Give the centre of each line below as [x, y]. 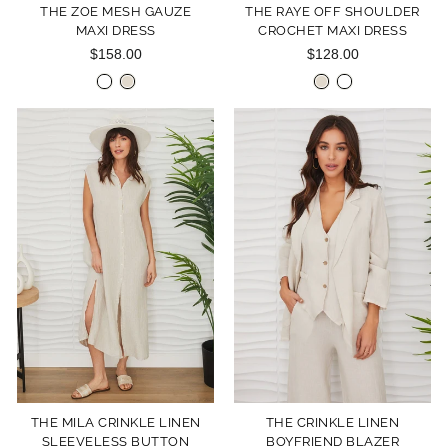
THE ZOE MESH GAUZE [115, 11]
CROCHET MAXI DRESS [332, 30]
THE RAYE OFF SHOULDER [332, 11]
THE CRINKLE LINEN [332, 422]
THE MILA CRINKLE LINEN [115, 422]
